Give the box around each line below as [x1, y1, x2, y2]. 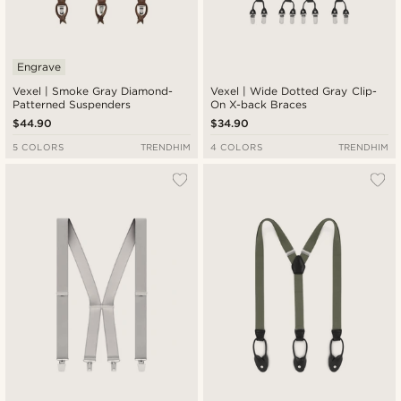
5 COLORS [13, 141, 64, 152]
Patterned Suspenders [13, 97, 132, 111]
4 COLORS [210, 141, 263, 152]
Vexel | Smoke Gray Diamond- [13, 83, 174, 98]
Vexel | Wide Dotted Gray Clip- [210, 83, 377, 98]
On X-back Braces [210, 97, 308, 111]
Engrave [17, 59, 61, 73]
